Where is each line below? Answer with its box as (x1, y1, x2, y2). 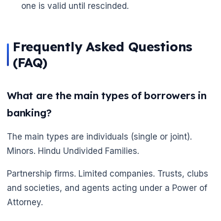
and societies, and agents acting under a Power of (7, 183, 207, 193)
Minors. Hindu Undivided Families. (7, 146, 139, 156)
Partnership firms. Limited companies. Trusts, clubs (7, 168, 208, 179)
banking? (7, 106, 52, 119)
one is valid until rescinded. (21, 1, 129, 11)
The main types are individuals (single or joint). (7, 131, 192, 142)
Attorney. (7, 197, 43, 207)
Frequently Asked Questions (13, 38, 193, 55)
